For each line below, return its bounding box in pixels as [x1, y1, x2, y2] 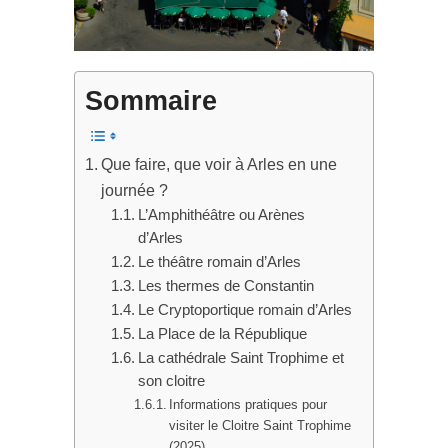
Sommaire [85, 86, 217, 117]
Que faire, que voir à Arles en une [101, 155, 338, 174]
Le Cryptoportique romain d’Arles [137, 302, 352, 319]
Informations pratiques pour [169, 397, 328, 413]
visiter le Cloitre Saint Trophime [169, 418, 352, 434]
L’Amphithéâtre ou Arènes [137, 207, 305, 224]
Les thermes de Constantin [137, 278, 314, 295]
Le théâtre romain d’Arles [137, 254, 301, 271]
